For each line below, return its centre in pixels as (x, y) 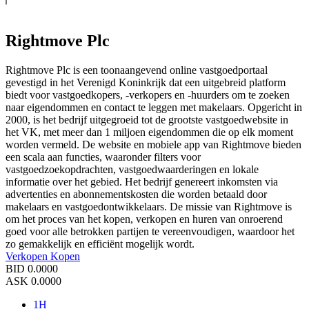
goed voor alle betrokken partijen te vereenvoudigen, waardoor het (150, 231)
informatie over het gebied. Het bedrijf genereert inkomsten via (142, 181)
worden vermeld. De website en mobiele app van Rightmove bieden (153, 144)
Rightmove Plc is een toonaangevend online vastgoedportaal (137, 70)
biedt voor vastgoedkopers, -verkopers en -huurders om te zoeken (148, 94)
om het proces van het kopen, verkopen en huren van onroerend (144, 219)
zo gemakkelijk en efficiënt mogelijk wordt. (100, 243)
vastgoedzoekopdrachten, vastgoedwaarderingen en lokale (132, 169)
